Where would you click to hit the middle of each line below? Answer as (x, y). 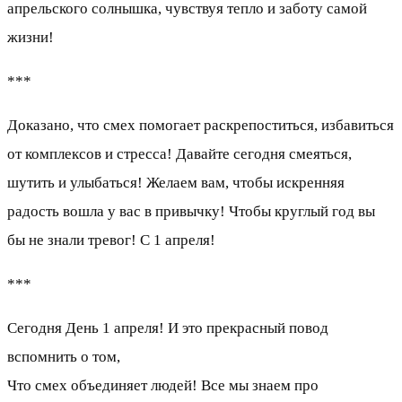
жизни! (32, 38)
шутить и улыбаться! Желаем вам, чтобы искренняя (176, 183)
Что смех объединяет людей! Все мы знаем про (163, 386)
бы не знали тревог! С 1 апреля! (113, 240)
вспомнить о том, (64, 357)
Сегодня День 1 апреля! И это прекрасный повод (168, 328)
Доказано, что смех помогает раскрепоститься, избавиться (201, 126)
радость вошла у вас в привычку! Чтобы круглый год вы (191, 212)
